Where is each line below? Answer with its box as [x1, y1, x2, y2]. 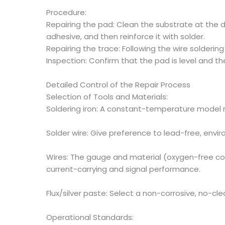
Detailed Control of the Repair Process [46, 79, 190, 90]
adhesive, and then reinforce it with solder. [46, 31, 205, 42]
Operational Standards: [46, 212, 134, 222]
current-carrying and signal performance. [46, 164, 200, 174]
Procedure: [46, 7, 86, 18]
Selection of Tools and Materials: [46, 91, 168, 102]
